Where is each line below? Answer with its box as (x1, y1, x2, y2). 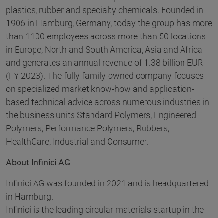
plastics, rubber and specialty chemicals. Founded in (6, 5, 203, 16)
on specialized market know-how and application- (6, 84, 194, 94)
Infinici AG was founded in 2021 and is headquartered (6, 178, 209, 189)
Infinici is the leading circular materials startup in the (6, 204, 204, 215)
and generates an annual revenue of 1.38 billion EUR (6, 57, 203, 68)
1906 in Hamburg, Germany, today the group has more (6, 18, 212, 29)
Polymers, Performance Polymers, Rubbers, (6, 123, 169, 134)
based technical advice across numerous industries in (6, 97, 209, 108)
